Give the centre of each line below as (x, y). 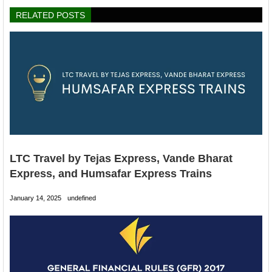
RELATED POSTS (50, 15)
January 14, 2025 (36, 198)
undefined (82, 198)
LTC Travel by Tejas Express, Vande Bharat (121, 158)
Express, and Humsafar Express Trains (111, 173)
